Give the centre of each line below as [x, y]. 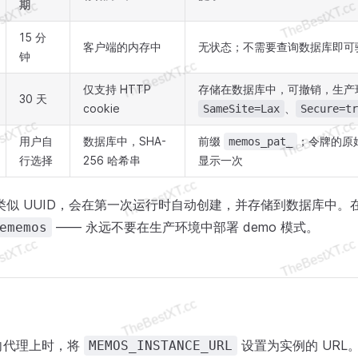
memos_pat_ [261, 141]
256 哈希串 [112, 160]
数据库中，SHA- [125, 141]
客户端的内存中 [122, 47]
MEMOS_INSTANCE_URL [161, 346]
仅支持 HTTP [117, 89]
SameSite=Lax [241, 109]
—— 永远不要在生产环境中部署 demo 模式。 [185, 227]
